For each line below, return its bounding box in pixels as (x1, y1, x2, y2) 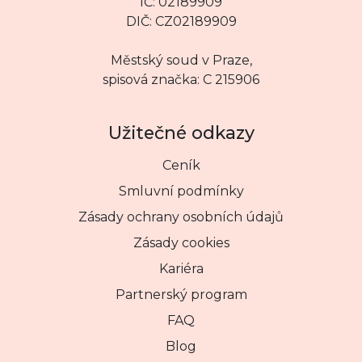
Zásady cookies (133, 234, 229, 250)
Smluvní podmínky (118, 183, 244, 199)
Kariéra (158, 260, 204, 276)
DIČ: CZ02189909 (125, 13, 237, 29)
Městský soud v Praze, (110, 52, 252, 68)
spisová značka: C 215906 (103, 71, 259, 87)
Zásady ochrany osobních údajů (78, 208, 284, 225)
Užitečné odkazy (107, 121, 255, 143)
